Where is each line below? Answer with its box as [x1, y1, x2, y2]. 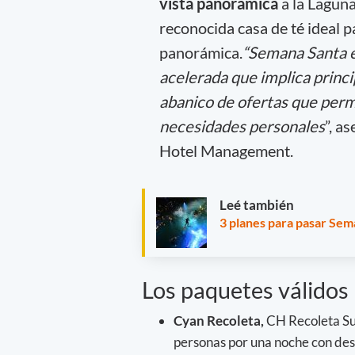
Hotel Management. [158, 140, 296, 160]
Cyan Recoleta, [174, 312, 264, 330]
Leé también [219, 197, 294, 214]
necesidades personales [158, 116, 325, 136]
